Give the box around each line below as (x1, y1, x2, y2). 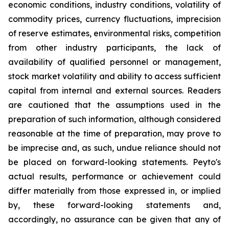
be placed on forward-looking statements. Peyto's (8, 157, 221, 167)
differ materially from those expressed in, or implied (8, 186, 221, 196)
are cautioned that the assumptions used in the (8, 100, 221, 110)
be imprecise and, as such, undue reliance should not (8, 143, 221, 153)
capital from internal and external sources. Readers (8, 85, 221, 96)
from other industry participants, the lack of (8, 42, 221, 53)
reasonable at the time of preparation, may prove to (8, 128, 221, 139)
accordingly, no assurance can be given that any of (8, 214, 221, 224)
